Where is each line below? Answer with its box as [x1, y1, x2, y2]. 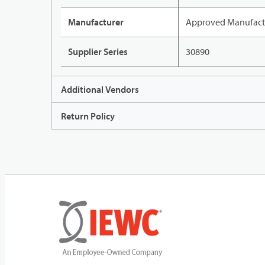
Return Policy [61, 110, 115, 122]
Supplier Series [68, 46, 128, 58]
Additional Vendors [61, 83, 139, 96]
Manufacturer [68, 16, 124, 28]
